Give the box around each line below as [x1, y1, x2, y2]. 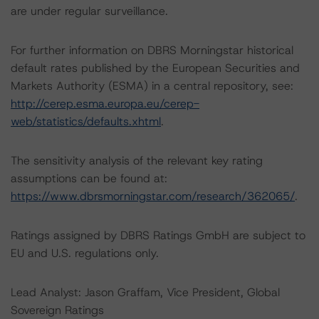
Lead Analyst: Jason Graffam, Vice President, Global [11, 285, 280, 300]
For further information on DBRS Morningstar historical [11, 43, 293, 58]
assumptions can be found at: [11, 171, 167, 186]
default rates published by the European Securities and [11, 61, 300, 75]
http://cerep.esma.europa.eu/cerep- [11, 96, 199, 111]
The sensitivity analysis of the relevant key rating [11, 153, 263, 168]
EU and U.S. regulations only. [11, 246, 159, 261]
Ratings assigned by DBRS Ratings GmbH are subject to [11, 228, 305, 243]
